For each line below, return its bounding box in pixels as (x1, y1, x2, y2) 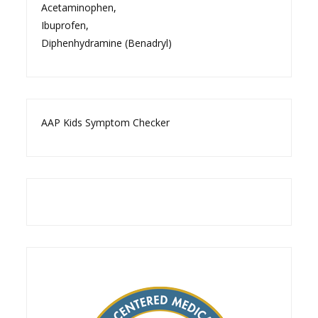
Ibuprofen (41, 18, 87, 32)
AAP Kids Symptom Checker (41, 115, 170, 129)
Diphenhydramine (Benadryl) (41, 35, 172, 50)
